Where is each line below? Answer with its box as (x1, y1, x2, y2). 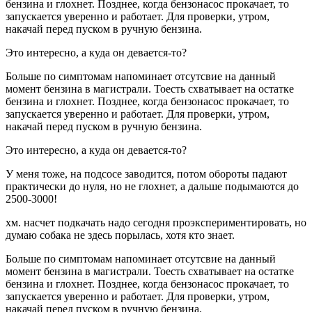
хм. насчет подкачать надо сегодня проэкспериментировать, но (6, 216, 306, 228)
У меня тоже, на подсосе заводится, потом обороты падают (6, 167, 287, 180)
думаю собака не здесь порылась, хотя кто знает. (6, 228, 235, 241)
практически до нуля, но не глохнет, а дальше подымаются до (6, 180, 299, 192)
